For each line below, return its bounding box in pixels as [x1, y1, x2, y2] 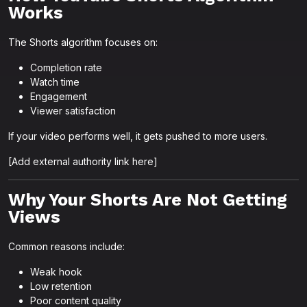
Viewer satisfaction [30, 105, 116, 116]
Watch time [30, 76, 79, 88]
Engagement [30, 90, 87, 102]
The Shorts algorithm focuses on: [8, 36, 158, 48]
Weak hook [30, 266, 82, 278]
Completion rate [30, 62, 102, 73]
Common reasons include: [8, 241, 125, 252]
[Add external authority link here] [8, 156, 158, 167]
